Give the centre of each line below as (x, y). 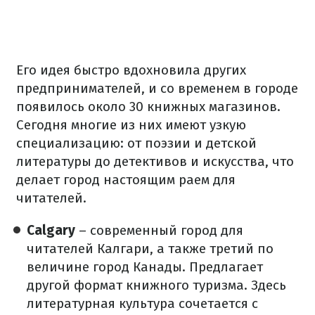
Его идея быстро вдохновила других (131, 70)
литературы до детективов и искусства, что (155, 162)
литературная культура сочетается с (142, 304)
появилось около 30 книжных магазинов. (148, 107)
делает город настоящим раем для (126, 180)
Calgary (51, 231)
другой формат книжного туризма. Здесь (156, 285)
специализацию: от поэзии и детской (136, 143)
